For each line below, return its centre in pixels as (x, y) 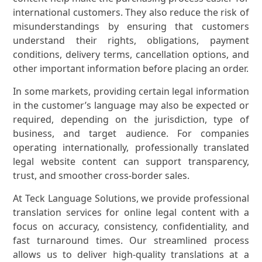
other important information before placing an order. (131, 69)
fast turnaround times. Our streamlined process (131, 241)
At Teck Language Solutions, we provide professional (131, 199)
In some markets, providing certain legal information (131, 92)
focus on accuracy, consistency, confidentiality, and (131, 227)
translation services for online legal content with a (131, 213)
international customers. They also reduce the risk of (131, 13)
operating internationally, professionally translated (131, 148)
